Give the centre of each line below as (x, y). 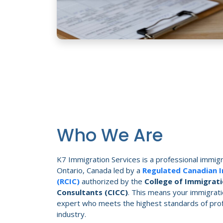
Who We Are (110, 135)
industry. (71, 214)
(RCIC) (68, 181)
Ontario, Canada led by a (100, 170)
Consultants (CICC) (92, 192)
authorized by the (112, 181)
